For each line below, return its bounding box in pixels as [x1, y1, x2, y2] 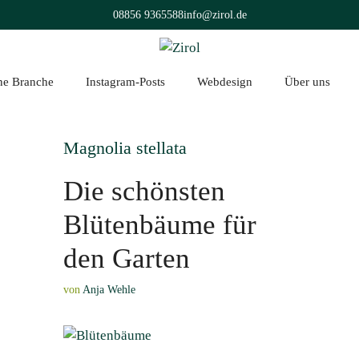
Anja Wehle [83, 283, 135, 296]
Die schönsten [63, 175, 225, 207]
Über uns [284, 75, 330, 88]
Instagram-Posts [86, 75, 165, 88]
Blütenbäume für [63, 209, 256, 240]
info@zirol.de [183, 9, 247, 21]
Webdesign [197, 75, 252, 88]
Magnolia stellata [63, 138, 187, 158]
